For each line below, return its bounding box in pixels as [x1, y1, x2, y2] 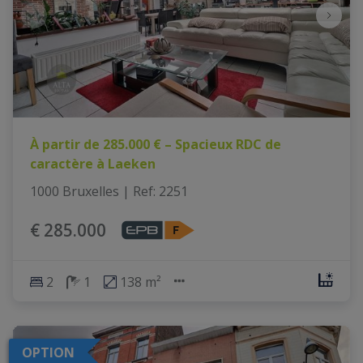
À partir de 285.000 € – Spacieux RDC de [29, 135, 281, 154]
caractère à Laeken [29, 155, 156, 173]
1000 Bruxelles [29, 182, 119, 201]
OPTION [22, 343, 75, 361]
